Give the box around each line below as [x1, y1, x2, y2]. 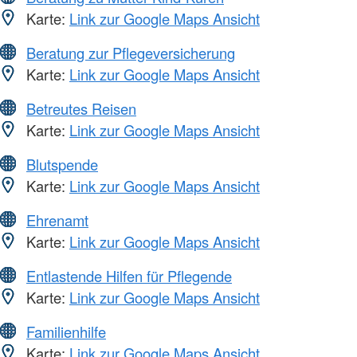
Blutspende [26, 154, 98, 175]
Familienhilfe [26, 321, 106, 343]
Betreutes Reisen [26, 98, 136, 120]
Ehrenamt [26, 210, 88, 231]
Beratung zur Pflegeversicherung [26, 42, 235, 64]
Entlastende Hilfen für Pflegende [26, 265, 232, 287]
